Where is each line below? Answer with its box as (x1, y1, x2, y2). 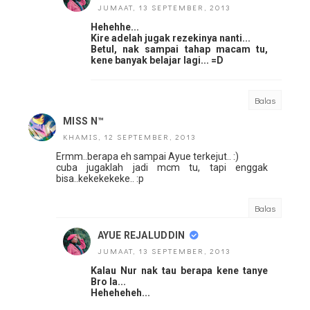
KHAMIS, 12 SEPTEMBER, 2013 (63, 131, 197, 143)
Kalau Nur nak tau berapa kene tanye (91, 265, 268, 277)
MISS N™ (63, 116, 104, 127)
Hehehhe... (91, 21, 139, 33)
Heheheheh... (91, 287, 150, 299)
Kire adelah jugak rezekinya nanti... (91, 33, 250, 44)
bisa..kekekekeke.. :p (56, 173, 144, 185)
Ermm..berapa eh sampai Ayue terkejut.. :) (56, 151, 239, 163)
